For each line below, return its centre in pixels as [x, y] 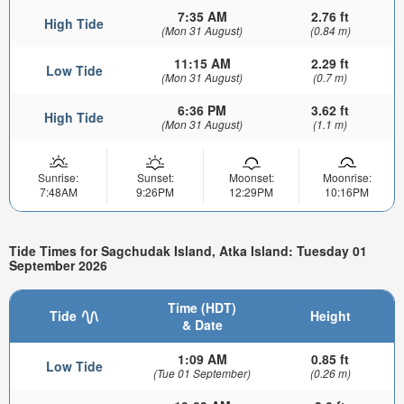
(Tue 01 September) [202, 372]
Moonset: [251, 178]
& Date [202, 324]
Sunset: [155, 178]
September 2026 [58, 266]
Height [330, 315]
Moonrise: [347, 178]
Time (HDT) [202, 307]
